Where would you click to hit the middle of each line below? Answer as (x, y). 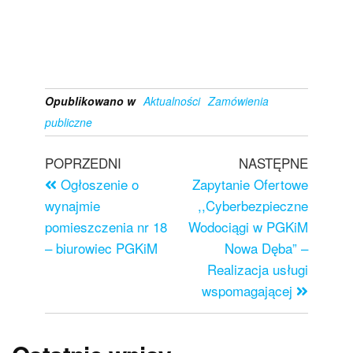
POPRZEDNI (83, 163)
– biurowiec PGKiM (101, 248)
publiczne (68, 122)
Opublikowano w (90, 101)
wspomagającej (247, 290)
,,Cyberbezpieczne (253, 205)
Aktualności (171, 101)
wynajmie (72, 205)
